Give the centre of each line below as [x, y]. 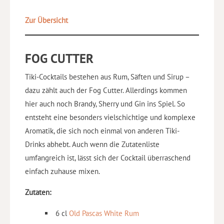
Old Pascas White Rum [104, 213]
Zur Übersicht [46, 20]
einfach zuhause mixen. [62, 171]
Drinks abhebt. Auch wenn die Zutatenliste [92, 144]
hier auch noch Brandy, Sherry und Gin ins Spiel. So [105, 103]
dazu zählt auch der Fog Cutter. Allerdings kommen [106, 90]
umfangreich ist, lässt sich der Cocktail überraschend [108, 157]
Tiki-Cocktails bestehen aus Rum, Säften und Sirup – [107, 76]
